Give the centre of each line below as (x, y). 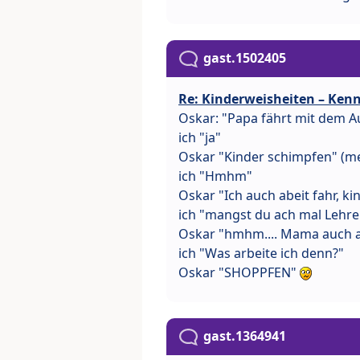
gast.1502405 (245, 57)
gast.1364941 (245, 335)
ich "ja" (200, 137)
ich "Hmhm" (215, 176)
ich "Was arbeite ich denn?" (261, 253)
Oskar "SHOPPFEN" (239, 272)
